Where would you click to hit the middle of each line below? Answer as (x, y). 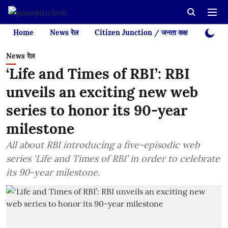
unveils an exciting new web (102, 92)
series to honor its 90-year (97, 110)
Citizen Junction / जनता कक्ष (141, 33)
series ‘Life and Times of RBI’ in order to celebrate (113, 159)
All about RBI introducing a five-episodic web (103, 145)
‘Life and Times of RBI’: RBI (98, 74)
